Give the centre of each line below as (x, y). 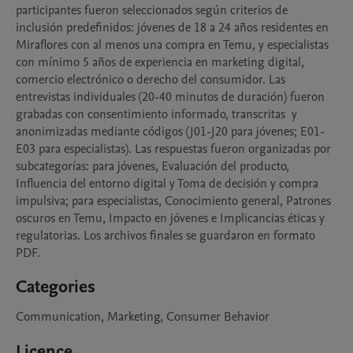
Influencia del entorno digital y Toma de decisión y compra (167, 184)
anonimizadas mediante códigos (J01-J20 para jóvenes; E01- (170, 132)
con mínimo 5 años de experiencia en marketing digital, (160, 62)
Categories (56, 287)
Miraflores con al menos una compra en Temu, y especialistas (172, 45)
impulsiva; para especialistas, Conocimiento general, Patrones (173, 201)
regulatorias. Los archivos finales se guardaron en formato (165, 236)
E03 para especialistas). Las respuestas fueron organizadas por (173, 149)
